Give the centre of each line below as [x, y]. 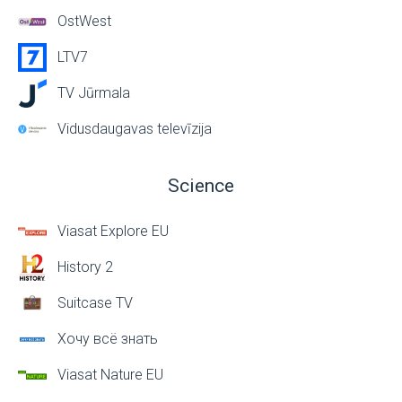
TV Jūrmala [94, 93]
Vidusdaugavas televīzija [135, 129]
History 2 [85, 267]
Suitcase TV [95, 303]
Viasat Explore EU [113, 231]
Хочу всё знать [108, 339]
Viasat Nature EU [110, 375]
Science [201, 186]
